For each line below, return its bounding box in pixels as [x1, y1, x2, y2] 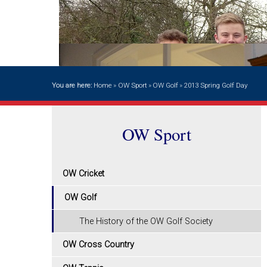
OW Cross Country [63, 240, 134, 250]
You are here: [52, 80, 94, 89]
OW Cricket [63, 169, 104, 179]
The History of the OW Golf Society [79, 216, 213, 226]
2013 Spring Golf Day [184, 80, 247, 89]
